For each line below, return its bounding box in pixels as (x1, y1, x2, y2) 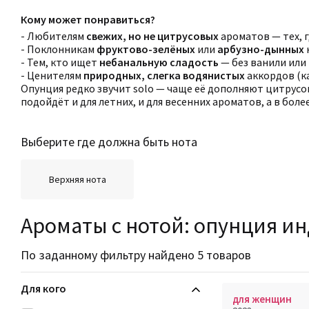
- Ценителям (21, 68, 83, 82)
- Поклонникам (21, 42, 97, 56)
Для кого (21, 281, 66, 295)
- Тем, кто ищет (21, 55, 99, 69)
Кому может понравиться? (21, 12, 155, 26)
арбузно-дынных (217, 42, 304, 56)
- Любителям (21, 29, 86, 43)
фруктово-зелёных (97, 42, 195, 56)
